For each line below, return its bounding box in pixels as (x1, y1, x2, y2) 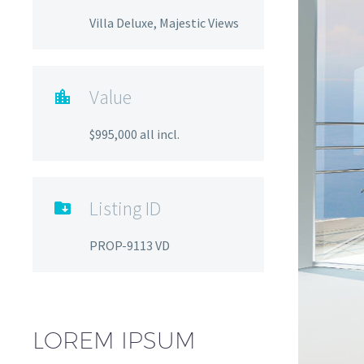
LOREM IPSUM (32, 326, 196, 353)
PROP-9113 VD (89, 236, 170, 253)
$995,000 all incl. (89, 125, 180, 142)
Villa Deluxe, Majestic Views (89, 14, 239, 31)
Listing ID (89, 195, 161, 221)
